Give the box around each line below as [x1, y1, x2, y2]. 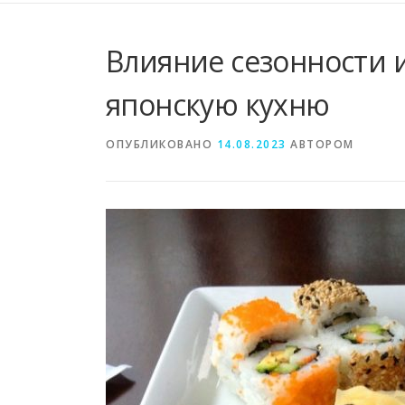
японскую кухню [106, 84, 330, 124]
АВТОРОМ [286, 136, 354, 152]
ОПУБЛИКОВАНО [106, 136, 217, 152]
